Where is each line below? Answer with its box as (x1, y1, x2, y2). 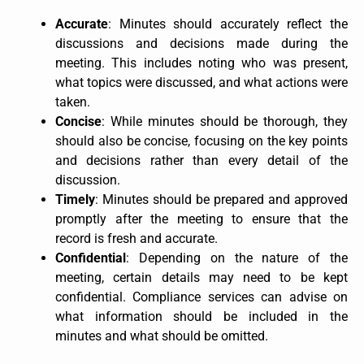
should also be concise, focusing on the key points (55, 132, 348, 149)
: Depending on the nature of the (126, 249, 348, 266)
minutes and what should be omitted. (55, 327, 268, 344)
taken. (55, 93, 90, 110)
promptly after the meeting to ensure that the (55, 210, 348, 227)
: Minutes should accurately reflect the (108, 15, 348, 32)
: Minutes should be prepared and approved (95, 191, 348, 207)
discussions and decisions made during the (55, 35, 348, 51)
